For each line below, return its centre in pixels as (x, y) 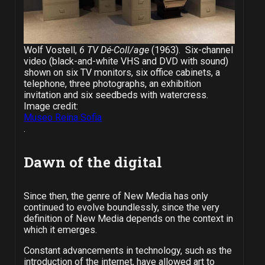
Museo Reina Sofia (63, 117)
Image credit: (51, 106)
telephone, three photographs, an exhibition (113, 83)
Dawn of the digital (93, 162)
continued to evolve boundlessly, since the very (121, 207)
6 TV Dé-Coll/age (114, 50)
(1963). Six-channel (191, 50)
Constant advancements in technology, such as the (127, 250)
